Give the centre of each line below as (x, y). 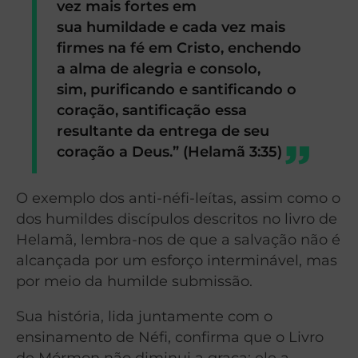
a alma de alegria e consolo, (159, 68)
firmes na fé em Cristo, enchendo (179, 47)
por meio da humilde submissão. (134, 280)
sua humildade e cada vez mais (171, 26)
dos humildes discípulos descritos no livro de (177, 218)
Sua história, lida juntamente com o (144, 316)
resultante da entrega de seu (163, 130)
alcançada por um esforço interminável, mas (177, 260)
